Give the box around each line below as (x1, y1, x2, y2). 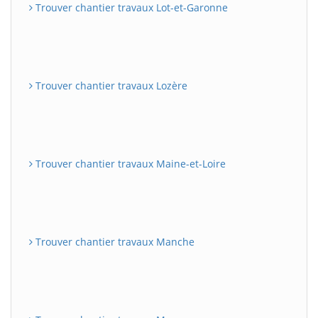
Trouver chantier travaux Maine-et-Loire (33, 156, 226, 170)
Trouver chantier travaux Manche (33, 234, 194, 248)
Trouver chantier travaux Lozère (33, 78, 187, 92)
